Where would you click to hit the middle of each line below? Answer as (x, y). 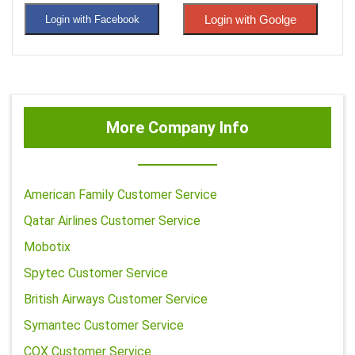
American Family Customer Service (120, 195)
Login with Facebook (92, 19)
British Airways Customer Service (116, 299)
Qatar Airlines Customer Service (112, 221)
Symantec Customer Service (104, 325)
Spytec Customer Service (96, 273)
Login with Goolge (250, 19)
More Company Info (177, 128)
